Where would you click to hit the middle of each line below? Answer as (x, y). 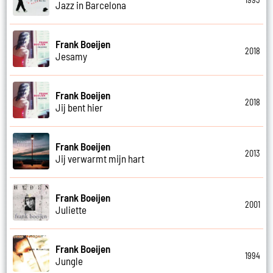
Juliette (71, 209)
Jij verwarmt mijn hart (100, 158)
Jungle (69, 261)
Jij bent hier (80, 107)
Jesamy (72, 56)
